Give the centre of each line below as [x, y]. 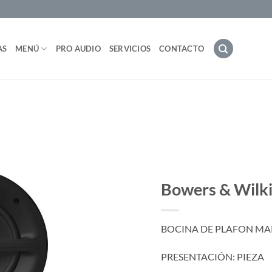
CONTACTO [182, 49]
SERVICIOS [130, 49]
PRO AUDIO [78, 49]
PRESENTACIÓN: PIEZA [212, 257]
